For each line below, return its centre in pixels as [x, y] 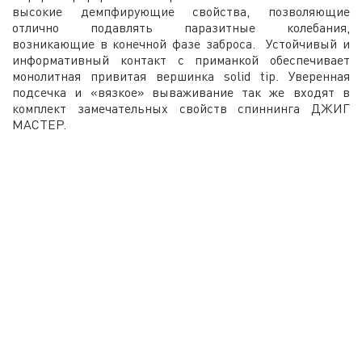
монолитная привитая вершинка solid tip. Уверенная [181, 76]
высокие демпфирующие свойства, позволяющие [181, 11]
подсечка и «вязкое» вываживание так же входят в [181, 92]
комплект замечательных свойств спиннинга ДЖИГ [181, 108]
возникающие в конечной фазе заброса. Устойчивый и [181, 43]
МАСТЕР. [39, 124]
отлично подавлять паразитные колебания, [181, 27]
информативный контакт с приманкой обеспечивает [181, 59]
